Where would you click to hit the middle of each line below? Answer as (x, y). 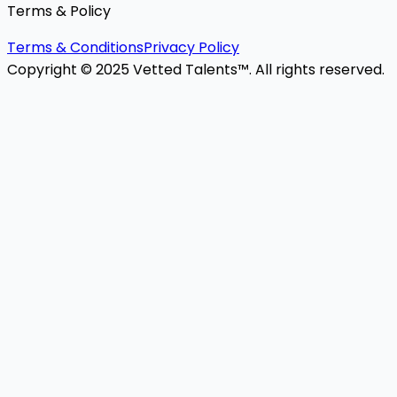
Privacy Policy (191, 47)
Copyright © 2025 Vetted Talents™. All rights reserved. (196, 69)
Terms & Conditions (75, 47)
